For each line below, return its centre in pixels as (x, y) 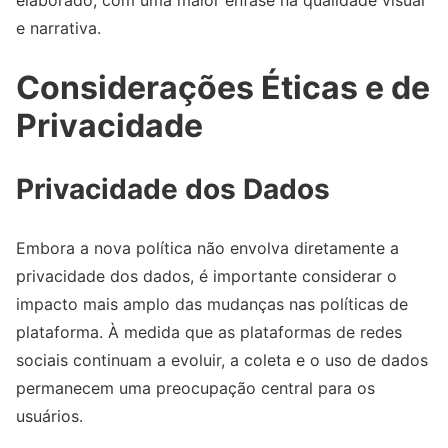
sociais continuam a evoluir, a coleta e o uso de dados (222, 359)
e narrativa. (58, 27)
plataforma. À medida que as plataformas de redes (209, 331)
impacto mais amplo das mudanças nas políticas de (212, 303)
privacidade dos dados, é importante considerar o (206, 275)
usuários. (49, 415)
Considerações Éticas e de (223, 87)
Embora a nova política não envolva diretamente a (207, 247)
